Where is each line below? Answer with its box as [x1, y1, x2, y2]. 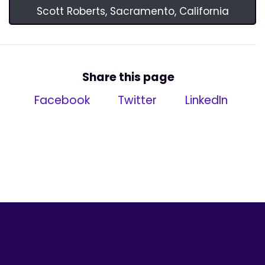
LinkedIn [182, 92, 228, 108]
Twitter [115, 92, 157, 108]
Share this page [82, 69, 174, 85]
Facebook [31, 92, 90, 108]
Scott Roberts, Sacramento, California [36, 4, 229, 18]
